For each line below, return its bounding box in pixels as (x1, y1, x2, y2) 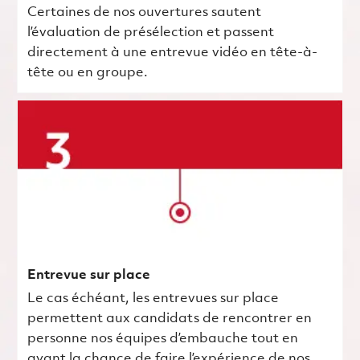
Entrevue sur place (27, 268, 150, 282)
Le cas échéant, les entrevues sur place (27, 291, 279, 305)
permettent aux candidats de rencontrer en (27, 311, 312, 325)
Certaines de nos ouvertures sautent (27, 5, 261, 19)
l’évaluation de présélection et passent (27, 25, 274, 39)
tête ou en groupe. (27, 65, 148, 80)
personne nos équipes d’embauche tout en (27, 331, 298, 346)
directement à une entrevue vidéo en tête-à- (27, 45, 317, 59)
